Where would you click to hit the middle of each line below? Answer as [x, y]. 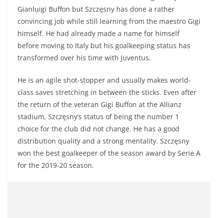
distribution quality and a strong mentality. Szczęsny [103, 141]
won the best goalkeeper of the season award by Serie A [109, 153]
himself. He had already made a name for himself [99, 33]
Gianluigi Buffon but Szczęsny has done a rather [96, 9]
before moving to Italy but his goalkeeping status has [104, 45]
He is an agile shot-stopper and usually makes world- [104, 80]
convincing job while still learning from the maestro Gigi [109, 21]
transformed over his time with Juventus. [84, 57]
